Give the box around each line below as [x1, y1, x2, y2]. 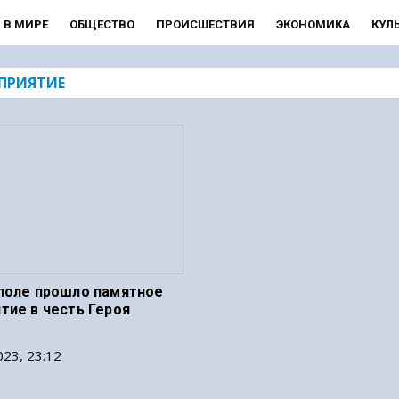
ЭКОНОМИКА [275, 18, 350, 31]
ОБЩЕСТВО [69, 18, 134, 31]
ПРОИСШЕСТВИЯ [155, 18, 255, 31]
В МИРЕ [3, 18, 48, 31]
